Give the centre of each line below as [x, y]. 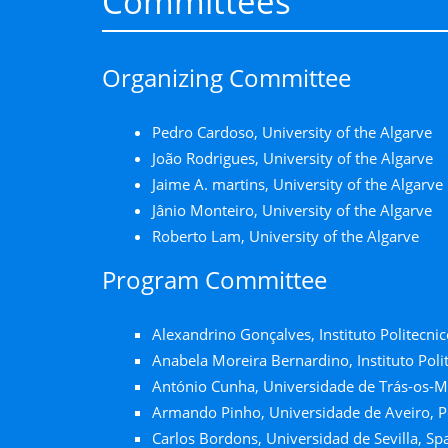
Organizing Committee [226, 77]
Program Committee [214, 279]
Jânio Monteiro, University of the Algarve [292, 210]
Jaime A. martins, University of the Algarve [297, 184]
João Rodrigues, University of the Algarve [292, 158]
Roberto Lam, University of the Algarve [285, 236]
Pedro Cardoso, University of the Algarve [292, 132]
